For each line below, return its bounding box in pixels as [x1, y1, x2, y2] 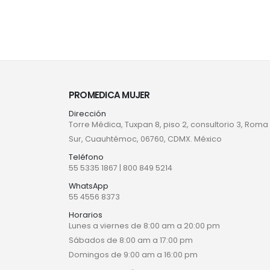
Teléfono [69, 152, 104, 163]
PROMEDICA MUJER [69, 89, 150, 102]
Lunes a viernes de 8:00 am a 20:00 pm [69, 221, 220, 231]
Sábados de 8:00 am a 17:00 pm [69, 235, 193, 246]
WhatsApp [69, 181, 108, 192]
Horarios [69, 210, 102, 221]
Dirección [69, 108, 106, 119]
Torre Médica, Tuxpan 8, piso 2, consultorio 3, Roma [69, 119, 268, 130]
